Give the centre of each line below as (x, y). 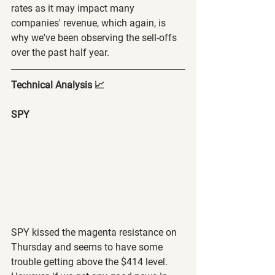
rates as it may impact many (74, 8)
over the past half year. (60, 52)
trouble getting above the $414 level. (91, 261)
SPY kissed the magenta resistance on (95, 232)
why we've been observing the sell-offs (95, 37)
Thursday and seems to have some (88, 247)
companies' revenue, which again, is (90, 23)
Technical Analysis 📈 (58, 85)
